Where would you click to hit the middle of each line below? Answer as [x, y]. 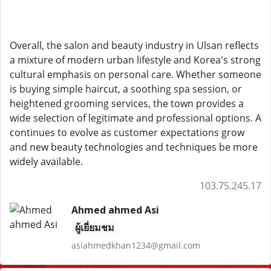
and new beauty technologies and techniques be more [134, 147]
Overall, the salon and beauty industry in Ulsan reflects [134, 45]
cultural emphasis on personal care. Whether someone [135, 74]
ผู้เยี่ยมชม [94, 227]
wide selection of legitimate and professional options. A [135, 118]
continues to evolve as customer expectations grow [127, 132]
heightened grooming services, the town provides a [127, 103]
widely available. [46, 162]
